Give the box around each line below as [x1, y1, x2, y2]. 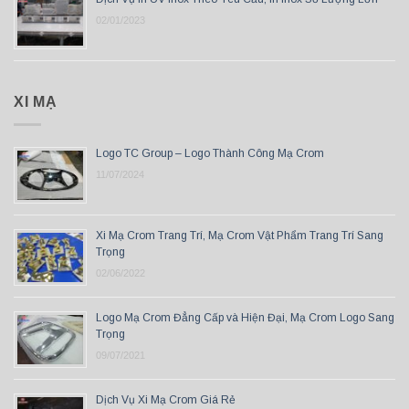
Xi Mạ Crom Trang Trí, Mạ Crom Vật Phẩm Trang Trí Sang [96, 228, 383, 242]
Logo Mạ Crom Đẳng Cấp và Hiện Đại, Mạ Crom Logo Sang [96, 310, 394, 324]
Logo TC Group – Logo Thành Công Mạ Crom [96, 146, 324, 160]
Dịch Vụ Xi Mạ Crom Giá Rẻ [96, 393, 236, 406]
